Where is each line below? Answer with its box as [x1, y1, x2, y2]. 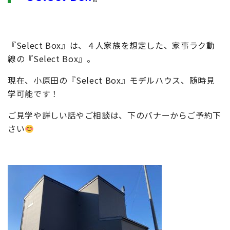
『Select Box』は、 [8, 39, 87, 51]
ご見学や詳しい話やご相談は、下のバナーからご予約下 [8, 109, 221, 121]
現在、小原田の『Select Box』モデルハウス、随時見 [8, 74, 215, 86]
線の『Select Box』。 [8, 52, 95, 65]
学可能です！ [8, 87, 59, 100]
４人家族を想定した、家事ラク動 [86, 39, 215, 51]
